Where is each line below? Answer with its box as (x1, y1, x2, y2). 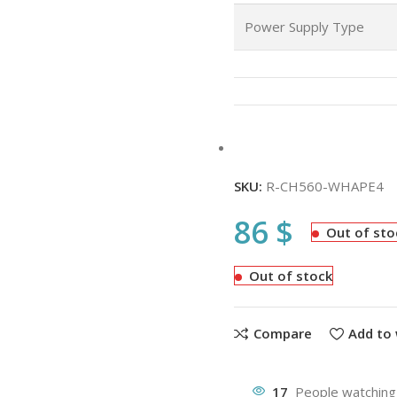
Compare (253, 324, 312, 343)
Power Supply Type (244, 18, 364, 35)
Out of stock (248, 267, 332, 284)
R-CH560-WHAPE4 (265, 177, 384, 195)
